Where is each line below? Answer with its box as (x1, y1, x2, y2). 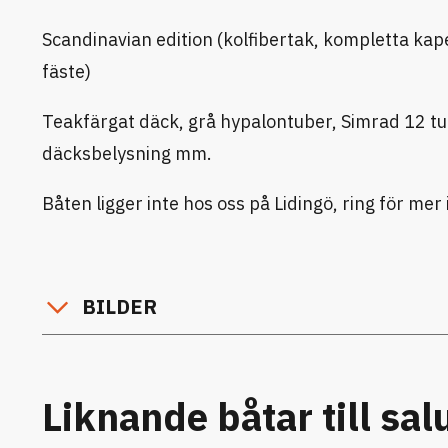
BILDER (82, 293, 157, 320)
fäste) (42, 60, 91, 83)
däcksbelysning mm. (42, 142, 212, 165)
